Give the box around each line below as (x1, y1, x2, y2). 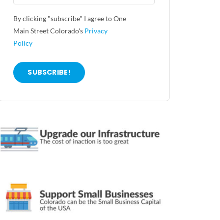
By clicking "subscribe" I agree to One (13, 14, 127, 23)
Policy (13, 39, 33, 48)
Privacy (84, 27, 108, 35)
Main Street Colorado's (13, 27, 85, 35)
